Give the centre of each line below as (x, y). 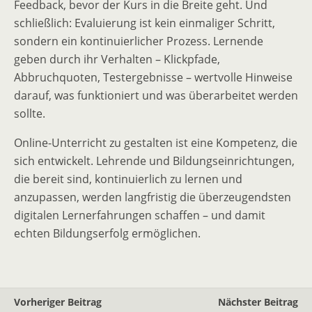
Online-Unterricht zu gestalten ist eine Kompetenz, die (156, 143)
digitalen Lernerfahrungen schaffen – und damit (140, 216)
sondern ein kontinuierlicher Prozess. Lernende (139, 41)
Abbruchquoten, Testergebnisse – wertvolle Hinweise (153, 78)
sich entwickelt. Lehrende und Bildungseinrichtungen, (154, 161)
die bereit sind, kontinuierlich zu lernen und (128, 179)
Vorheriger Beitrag (58, 302)
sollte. (30, 114)
